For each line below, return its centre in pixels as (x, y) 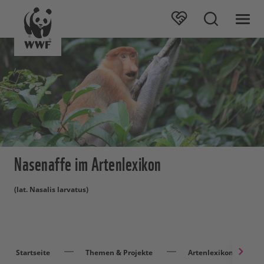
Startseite (33, 253)
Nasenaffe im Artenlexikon (88, 163)
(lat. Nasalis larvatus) (51, 190)
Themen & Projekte (119, 253)
